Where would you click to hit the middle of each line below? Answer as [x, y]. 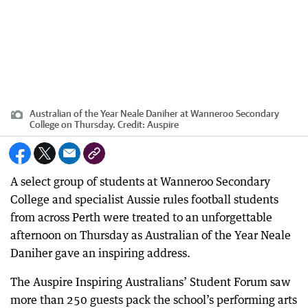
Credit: [131, 124]
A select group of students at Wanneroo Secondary [140, 181]
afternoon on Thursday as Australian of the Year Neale [151, 235]
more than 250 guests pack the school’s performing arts [154, 300]
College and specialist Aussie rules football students [144, 199]
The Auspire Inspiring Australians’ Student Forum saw [151, 282]
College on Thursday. [73, 124]
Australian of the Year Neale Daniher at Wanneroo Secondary [154, 113]
